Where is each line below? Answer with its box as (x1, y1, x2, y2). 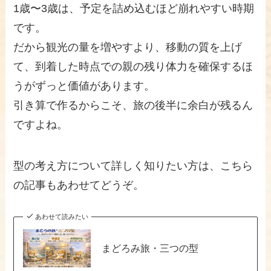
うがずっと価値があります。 (13, 80, 155, 93)
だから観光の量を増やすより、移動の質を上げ (13, 41, 243, 54)
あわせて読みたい (34, 212, 88, 220)
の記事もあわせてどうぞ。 (13, 179, 145, 192)
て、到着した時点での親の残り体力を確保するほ (13, 60, 253, 73)
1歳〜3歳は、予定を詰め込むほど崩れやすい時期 (13, 2, 255, 15)
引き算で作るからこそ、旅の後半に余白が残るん (13, 99, 253, 112)
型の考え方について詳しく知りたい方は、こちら (13, 160, 253, 172)
